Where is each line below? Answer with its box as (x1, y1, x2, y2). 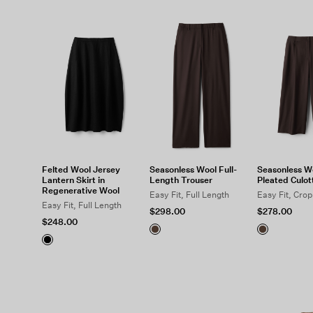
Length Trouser (149, 175, 212, 185)
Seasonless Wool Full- (149, 164, 237, 175)
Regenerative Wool (42, 185, 119, 196)
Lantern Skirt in (42, 175, 105, 185)
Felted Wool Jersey (42, 164, 120, 175)
